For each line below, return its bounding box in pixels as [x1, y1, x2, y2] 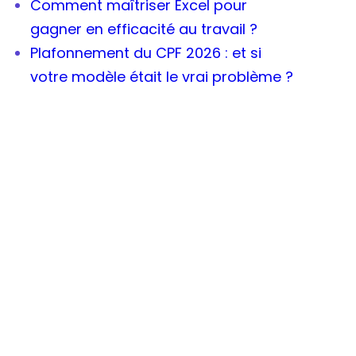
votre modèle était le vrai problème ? [29, 67, 293, 87]
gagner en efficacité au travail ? [29, 19, 257, 40]
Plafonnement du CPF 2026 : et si [29, 43, 261, 64]
